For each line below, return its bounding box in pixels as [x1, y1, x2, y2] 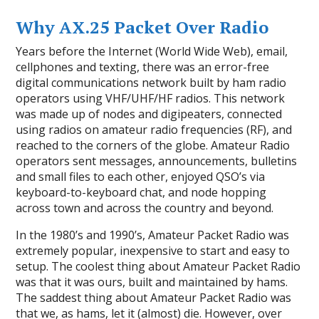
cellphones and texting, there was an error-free [16, 59, 270, 75]
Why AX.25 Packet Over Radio [16, 16, 269, 39]
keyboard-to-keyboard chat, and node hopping [16, 184, 267, 201]
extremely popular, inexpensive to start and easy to [16, 243, 291, 259]
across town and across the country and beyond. [16, 200, 274, 216]
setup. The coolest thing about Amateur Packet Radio [16, 258, 301, 275]
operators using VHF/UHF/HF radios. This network [16, 90, 286, 107]
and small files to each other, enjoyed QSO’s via [16, 169, 266, 185]
